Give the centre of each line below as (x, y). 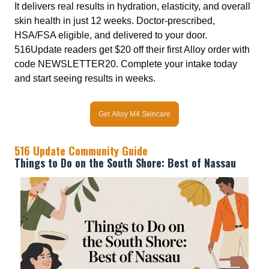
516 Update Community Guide (81, 150)
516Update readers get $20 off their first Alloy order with (132, 49)
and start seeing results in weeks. (85, 78)
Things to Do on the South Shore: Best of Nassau (125, 162)
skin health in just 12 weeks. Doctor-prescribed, (115, 20)
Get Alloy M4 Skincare (134, 114)
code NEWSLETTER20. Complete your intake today (126, 64)
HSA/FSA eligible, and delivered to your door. (111, 35)
